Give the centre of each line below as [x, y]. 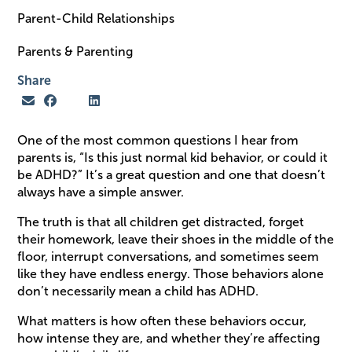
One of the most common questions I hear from [158, 140]
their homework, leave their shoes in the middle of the [176, 239]
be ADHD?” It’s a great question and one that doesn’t [172, 174]
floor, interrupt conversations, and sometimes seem [169, 256]
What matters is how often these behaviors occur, [162, 321]
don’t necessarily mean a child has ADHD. [138, 291]
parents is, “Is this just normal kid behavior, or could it [173, 157]
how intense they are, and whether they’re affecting [169, 338]
